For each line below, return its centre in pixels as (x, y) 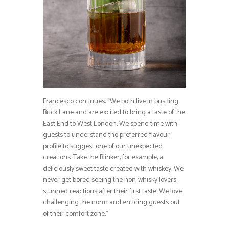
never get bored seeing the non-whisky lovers (110, 180)
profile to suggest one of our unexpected (103, 146)
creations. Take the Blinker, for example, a (103, 157)
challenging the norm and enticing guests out (111, 202)
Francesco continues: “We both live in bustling (111, 101)
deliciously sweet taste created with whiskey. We (113, 169)
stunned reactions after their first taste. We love (112, 191)
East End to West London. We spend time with (110, 124)
